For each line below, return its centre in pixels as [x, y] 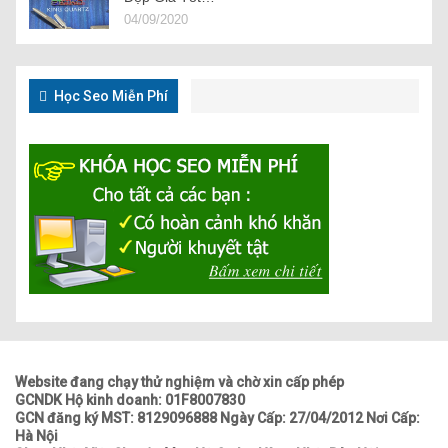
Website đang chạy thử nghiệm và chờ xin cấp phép [179, 381]
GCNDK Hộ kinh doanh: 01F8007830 [130, 399]
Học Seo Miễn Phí [109, 96]
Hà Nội [36, 435]
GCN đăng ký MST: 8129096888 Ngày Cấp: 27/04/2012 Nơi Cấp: [217, 417]
